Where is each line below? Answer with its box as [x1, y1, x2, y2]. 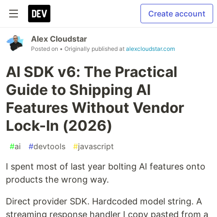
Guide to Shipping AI [6, 81, 151, 98]
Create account [148, 9, 205, 18]
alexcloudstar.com [126, 45, 175, 52]
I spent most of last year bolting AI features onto [6, 161, 205, 171]
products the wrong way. [6, 174, 109, 185]
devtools [33, 141, 65, 151]
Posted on [31, 45, 60, 52]
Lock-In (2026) [6, 117, 112, 134]
